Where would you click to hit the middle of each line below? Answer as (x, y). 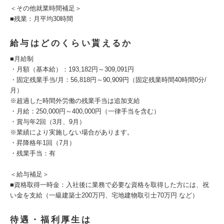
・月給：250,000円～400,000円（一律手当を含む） (85, 111)
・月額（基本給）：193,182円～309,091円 (72, 69)
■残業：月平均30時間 (41, 19)
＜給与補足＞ (29, 174)
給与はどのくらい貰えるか (71, 43)
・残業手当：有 (33, 153)
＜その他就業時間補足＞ (46, 8)
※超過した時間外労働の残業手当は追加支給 (75, 101)
